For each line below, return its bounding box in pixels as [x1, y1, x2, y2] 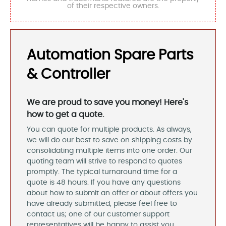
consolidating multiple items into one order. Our [27, 147, 192, 154]
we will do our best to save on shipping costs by [27, 136, 192, 144]
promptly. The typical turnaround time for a [27, 168, 177, 176]
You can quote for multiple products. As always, [27, 126, 192, 133]
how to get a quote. [27, 110, 104, 119]
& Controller [27, 67, 110, 82]
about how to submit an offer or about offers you [27, 189, 198, 197]
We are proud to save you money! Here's [27, 98, 188, 106]
